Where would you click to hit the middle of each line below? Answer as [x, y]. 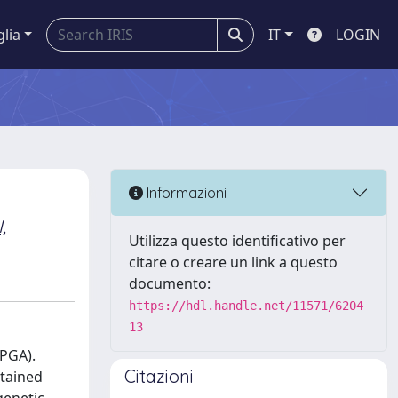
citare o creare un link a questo [233, 262]
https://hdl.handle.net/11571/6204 [246, 306]
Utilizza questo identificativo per [237, 241]
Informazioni [185, 192]
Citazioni [159, 376]
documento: [170, 283]
